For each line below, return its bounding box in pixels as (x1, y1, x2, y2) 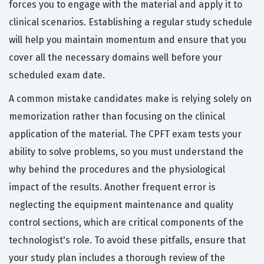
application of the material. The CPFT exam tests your (9, 128, 242, 140)
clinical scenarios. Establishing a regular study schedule (9, 16, 252, 28)
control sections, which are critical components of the (9, 217, 243, 229)
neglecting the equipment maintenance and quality (9, 199, 233, 211)
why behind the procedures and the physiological (9, 164, 225, 176)
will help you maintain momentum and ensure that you (9, 34, 246, 46)
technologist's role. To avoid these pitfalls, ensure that (9, 235, 246, 246)
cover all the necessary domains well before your (9, 52, 222, 64)
